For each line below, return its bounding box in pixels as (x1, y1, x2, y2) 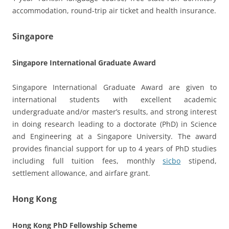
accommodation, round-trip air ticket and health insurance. (12, 5, 216, 15)
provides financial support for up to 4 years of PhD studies (12, 143, 217, 153)
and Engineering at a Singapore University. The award (12, 131, 217, 141)
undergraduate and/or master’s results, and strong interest (12, 106, 217, 117)
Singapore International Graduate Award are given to (12, 82, 217, 92)
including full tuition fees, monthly (12, 155, 163, 166)
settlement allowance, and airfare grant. (12, 168, 150, 178)
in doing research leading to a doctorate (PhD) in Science (12, 119, 217, 129)
